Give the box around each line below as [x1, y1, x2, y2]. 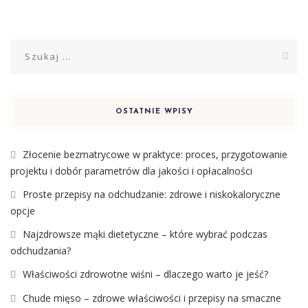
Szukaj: [10, 40, 45, 53]
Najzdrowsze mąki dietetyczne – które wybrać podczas [23, 228, 267, 241]
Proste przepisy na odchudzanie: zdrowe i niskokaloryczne [23, 188, 280, 201]
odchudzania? [10, 244, 71, 257]
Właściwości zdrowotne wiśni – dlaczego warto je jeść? [23, 267, 268, 280]
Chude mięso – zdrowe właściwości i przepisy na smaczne [23, 291, 281, 305]
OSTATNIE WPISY [115, 108, 193, 115]
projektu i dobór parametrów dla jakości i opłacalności [10, 164, 252, 177]
